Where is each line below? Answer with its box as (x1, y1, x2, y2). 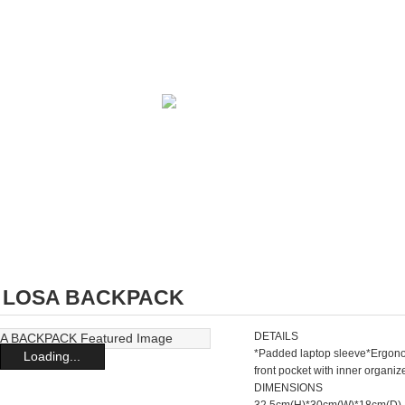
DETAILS (254, 330, 299, 344)
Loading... (24, 349, 81, 364)
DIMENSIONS (254, 381, 324, 395)
